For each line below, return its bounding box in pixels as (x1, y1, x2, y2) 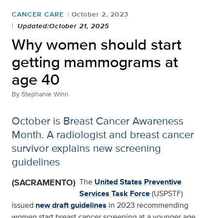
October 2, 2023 (71, 9, 128, 19)
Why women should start (12, 33, 182, 56)
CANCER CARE (12, 9, 64, 19)
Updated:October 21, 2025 (17, 21, 109, 31)
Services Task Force (79, 188, 150, 200)
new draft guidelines (36, 200, 107, 211)
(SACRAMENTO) (12, 176, 75, 189)
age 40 (12, 68, 60, 91)
